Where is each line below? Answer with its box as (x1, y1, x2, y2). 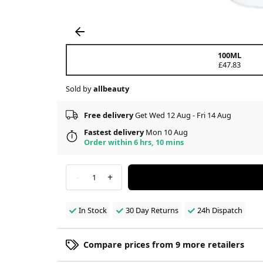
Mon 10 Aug (144, 126, 188, 137)
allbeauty (93, 83, 129, 94)
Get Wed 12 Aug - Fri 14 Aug (133, 110, 231, 121)
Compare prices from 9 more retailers (83, 238, 244, 250)
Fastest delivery (84, 126, 144, 137)
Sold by (66, 83, 93, 94)
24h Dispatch (197, 204, 242, 215)
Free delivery (84, 110, 133, 121)
